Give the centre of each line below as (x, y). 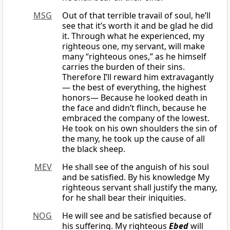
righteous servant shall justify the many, (140, 188)
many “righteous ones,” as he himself (134, 57)
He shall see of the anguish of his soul (136, 167)
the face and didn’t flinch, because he (134, 108)
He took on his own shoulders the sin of (140, 129)
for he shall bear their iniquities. (124, 198)
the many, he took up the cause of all (133, 139)
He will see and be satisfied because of (137, 216)
